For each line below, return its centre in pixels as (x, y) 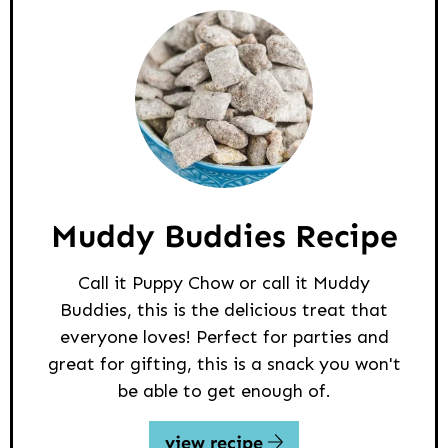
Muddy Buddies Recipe (224, 236)
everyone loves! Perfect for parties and (224, 337)
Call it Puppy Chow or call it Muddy (224, 283)
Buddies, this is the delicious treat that (224, 310)
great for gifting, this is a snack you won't (224, 364)
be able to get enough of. (224, 391)
